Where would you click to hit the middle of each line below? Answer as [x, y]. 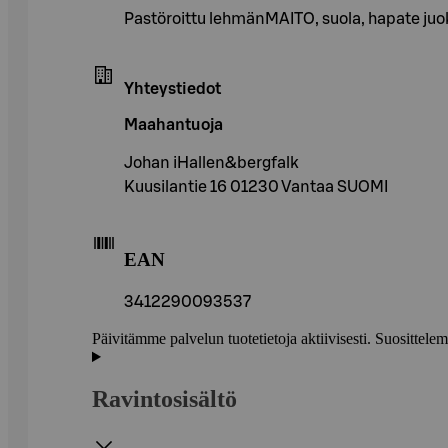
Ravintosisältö [164, 399]
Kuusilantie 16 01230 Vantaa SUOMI [256, 186]
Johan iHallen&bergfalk [211, 162]
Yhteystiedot [172, 88]
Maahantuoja [173, 124]
